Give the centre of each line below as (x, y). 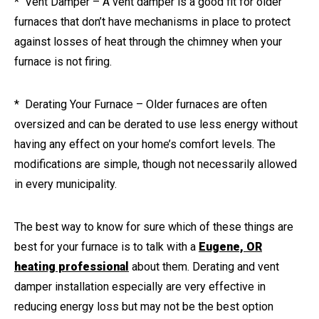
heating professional (72, 266)
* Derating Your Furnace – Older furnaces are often (141, 104)
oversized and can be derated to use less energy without (156, 124)
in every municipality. (66, 184)
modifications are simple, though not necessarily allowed (156, 164)
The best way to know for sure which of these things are (154, 226)
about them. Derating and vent (204, 266)
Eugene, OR (230, 246)
